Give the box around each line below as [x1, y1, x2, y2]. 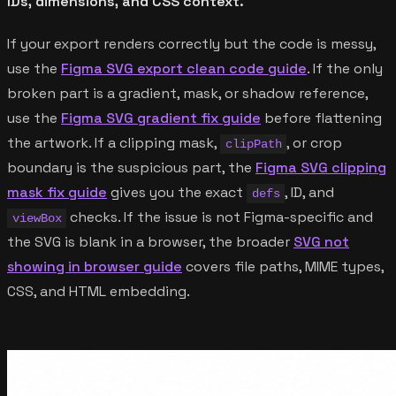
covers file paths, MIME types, [182, 256, 384, 276]
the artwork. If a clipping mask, [7, 133, 220, 152]
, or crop [286, 133, 343, 152]
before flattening [261, 108, 382, 127]
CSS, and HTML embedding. [7, 281, 190, 301]
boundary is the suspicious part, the [7, 157, 255, 177]
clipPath [225, 136, 282, 151]
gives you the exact [107, 182, 247, 202]
